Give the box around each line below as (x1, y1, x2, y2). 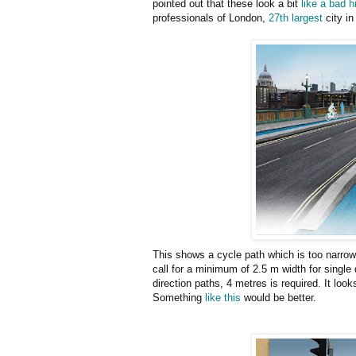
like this (205, 291, 241, 304)
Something (153, 291, 205, 304)
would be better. (241, 291, 316, 304)
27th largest (269, 11, 323, 24)
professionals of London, (153, 11, 269, 24)
